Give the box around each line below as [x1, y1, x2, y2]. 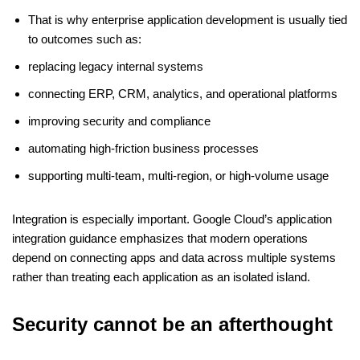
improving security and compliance [28, 114, 211, 129]
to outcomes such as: [28, 32, 141, 47]
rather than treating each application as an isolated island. [12, 270, 310, 284]
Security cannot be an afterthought [12, 313, 333, 336]
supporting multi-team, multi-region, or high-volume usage [28, 169, 329, 183]
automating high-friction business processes [28, 141, 259, 156]
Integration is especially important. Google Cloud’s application [12, 212, 332, 227]
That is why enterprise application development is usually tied [28, 13, 347, 27]
